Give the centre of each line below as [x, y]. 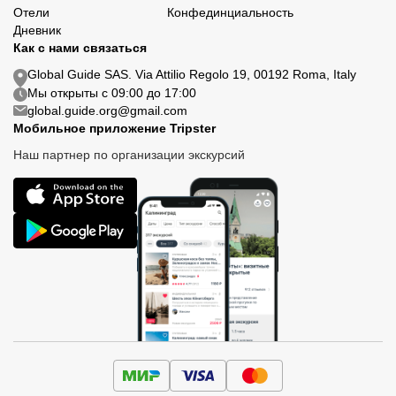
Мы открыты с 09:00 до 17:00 [112, 93]
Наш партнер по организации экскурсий [129, 155]
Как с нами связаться [80, 48]
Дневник [37, 30]
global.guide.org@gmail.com [107, 111]
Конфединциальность [231, 12]
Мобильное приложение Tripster [114, 129]
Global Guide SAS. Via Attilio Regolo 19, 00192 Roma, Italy [192, 74]
